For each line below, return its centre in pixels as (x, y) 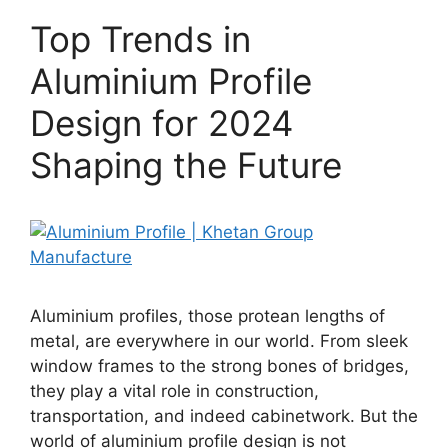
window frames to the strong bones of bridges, (219, 366)
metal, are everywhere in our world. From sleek (219, 341)
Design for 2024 (161, 123)
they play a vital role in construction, (174, 391)
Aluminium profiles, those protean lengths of (207, 316)
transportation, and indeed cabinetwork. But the (224, 416)
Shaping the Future (186, 165)
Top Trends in (140, 39)
